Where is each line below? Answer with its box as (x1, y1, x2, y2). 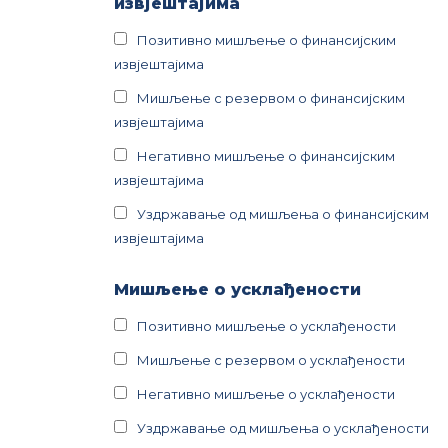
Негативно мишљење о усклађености (137, 386, 395, 402)
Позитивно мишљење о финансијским (137, 32, 396, 48)
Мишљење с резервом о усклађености (137, 352, 405, 368)
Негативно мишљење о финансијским (137, 148, 395, 164)
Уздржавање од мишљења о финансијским (137, 206, 429, 222)
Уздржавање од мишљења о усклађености (137, 420, 429, 436)
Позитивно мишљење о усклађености (137, 318, 396, 334)
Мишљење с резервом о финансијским (137, 90, 405, 106)
